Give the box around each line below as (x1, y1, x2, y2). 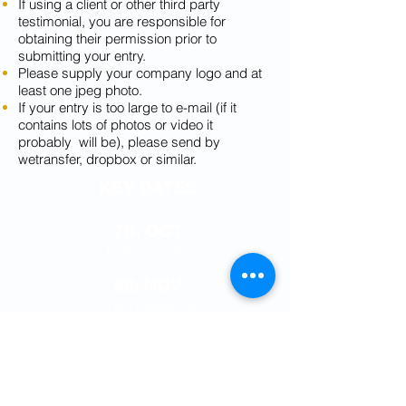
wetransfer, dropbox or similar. (18, 150, 197, 168)
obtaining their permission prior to (18, 29, 217, 47)
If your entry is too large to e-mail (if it (18, 98, 237, 116)
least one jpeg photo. (18, 81, 142, 99)
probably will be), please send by (18, 132, 220, 150)
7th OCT (113, 220, 182, 241)
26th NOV (108, 383, 188, 404)
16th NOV (108, 329, 188, 350)
